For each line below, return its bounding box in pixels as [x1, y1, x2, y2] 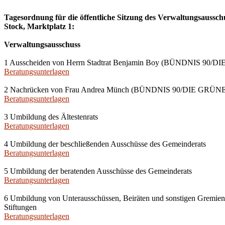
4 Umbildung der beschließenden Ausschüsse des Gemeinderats [4, 140, 206, 148]
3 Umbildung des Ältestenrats [4, 113, 98, 121]
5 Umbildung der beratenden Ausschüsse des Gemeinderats [4, 167, 192, 175]
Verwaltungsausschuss [4, 40, 80, 49]
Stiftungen [4, 203, 37, 211]
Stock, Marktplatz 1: [4, 22, 74, 31]
